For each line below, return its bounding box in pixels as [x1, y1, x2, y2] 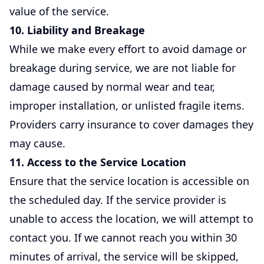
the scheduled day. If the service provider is [9, 192, 226, 207]
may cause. [9, 136, 65, 150]
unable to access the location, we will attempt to [9, 211, 253, 226]
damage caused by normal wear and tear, [9, 79, 215, 94]
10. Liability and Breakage [9, 22, 145, 37]
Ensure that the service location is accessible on [9, 173, 249, 188]
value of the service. [9, 4, 109, 18]
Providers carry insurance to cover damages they [9, 117, 253, 131]
